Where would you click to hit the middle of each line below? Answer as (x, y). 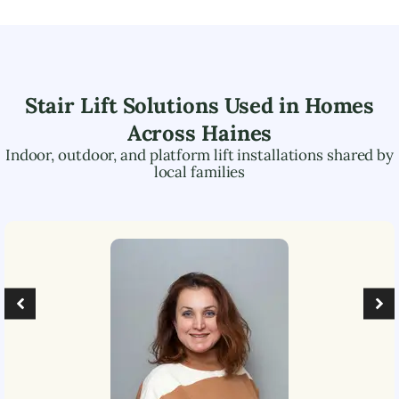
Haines (236, 133)
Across (164, 133)
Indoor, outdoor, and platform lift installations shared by (199, 155)
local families (199, 171)
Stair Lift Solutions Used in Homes (199, 105)
